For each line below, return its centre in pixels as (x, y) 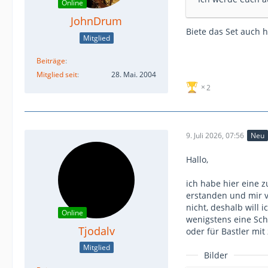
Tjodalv (96, 231)
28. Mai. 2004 (134, 74)
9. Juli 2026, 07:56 (215, 135)
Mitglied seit (57, 74)
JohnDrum (96, 21)
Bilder (216, 255)
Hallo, (197, 159)
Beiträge (51, 60)
